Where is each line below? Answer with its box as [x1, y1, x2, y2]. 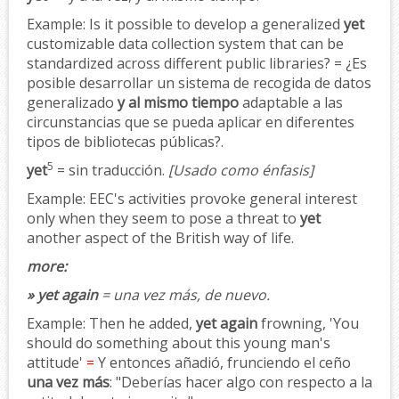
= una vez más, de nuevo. [98, 284, 270, 305]
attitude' [27, 352, 86, 372]
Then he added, [85, 313, 196, 333]
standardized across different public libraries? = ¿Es [27, 53, 367, 73]
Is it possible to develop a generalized [85, 13, 344, 34]
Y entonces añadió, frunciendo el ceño [94, 352, 351, 372]
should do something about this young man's [27, 332, 330, 353]
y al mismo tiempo [118, 92, 239, 112]
